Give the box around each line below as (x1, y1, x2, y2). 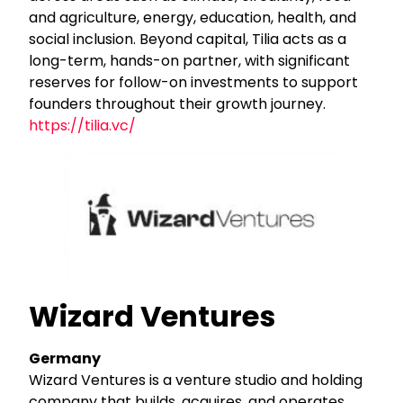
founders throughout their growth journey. (29, 93, 327, 114)
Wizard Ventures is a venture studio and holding (29, 369, 363, 390)
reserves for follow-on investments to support (29, 71, 359, 93)
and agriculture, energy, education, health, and (29, 6, 357, 28)
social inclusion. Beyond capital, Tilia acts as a (29, 28, 347, 49)
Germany (29, 347, 102, 369)
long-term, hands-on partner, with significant (29, 49, 351, 71)
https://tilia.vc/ (29, 114, 137, 136)
